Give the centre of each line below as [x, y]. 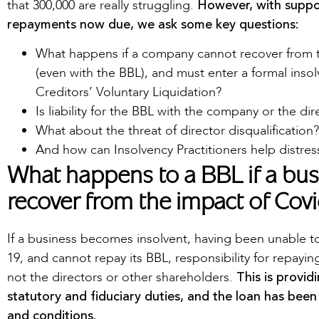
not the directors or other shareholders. [122, 278]
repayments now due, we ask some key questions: [153, 25]
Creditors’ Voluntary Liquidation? [129, 93]
